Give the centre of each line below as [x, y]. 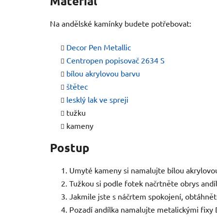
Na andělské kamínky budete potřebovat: [121, 23]
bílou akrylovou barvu [103, 73]
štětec [77, 86]
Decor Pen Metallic [99, 47]
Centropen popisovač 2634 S [116, 60]
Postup [70, 148]
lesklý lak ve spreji [97, 99]
